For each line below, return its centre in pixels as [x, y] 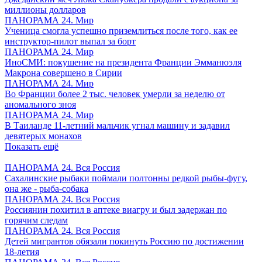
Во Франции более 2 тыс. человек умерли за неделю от [115, 94]
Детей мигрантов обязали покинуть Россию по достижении [124, 242]
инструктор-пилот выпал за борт [70, 42]
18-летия [22, 252]
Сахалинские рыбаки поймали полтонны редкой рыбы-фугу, [126, 178]
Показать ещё [32, 147]
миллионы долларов [45, 10]
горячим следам [36, 220]
